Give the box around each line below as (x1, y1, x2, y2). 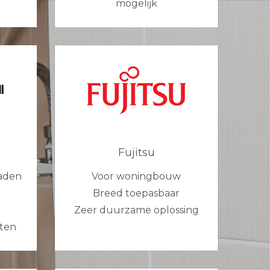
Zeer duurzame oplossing (74, 204, 199, 216)
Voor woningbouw (92, 171, 181, 183)
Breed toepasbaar (93, 187, 180, 199)
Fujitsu (118, 146, 155, 160)
